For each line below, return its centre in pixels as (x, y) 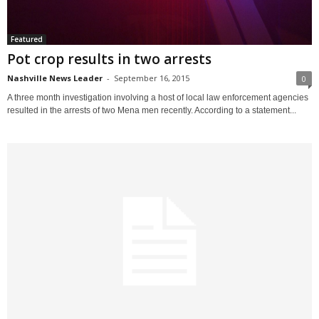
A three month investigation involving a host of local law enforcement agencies (158, 97)
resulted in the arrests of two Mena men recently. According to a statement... (152, 110)
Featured (27, 39)
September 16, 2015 (152, 78)
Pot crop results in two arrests (109, 59)
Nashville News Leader (55, 78)
